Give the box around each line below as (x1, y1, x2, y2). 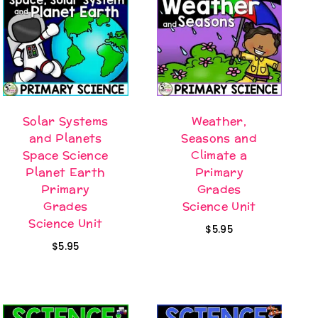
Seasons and (181, 127, 258, 148)
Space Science (23, 144, 109, 165)
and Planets (28, 127, 102, 148)
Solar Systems (23, 110, 109, 131)
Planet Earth (26, 161, 106, 182)
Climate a (191, 144, 248, 165)
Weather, (192, 110, 247, 131)
